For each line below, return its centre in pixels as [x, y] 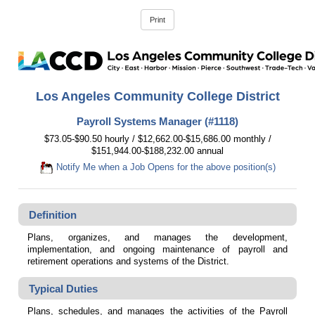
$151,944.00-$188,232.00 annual [157, 150]
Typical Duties [63, 288]
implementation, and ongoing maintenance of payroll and [157, 249]
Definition [52, 214]
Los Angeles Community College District [157, 96]
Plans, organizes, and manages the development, [157, 237]
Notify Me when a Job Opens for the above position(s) [165, 167]
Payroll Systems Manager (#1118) [157, 122]
